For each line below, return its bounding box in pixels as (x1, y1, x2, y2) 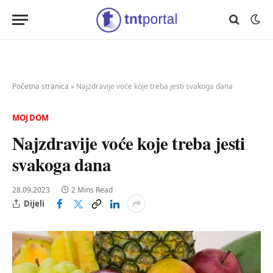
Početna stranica (12, 81, 69, 91)
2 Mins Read (71, 185, 113, 195)
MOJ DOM (12, 112, 49, 123)
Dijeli (24, 197, 44, 209)
